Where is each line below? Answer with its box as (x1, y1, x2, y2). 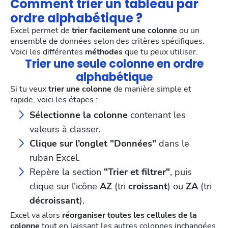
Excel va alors (10, 210, 62, 221)
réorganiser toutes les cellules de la (62, 210, 197, 221)
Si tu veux (10, 83, 48, 95)
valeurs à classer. (30, 123, 101, 136)
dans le (156, 137, 189, 150)
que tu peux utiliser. (123, 46, 198, 58)
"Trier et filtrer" (104, 166, 170, 179)
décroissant (30, 194, 79, 207)
